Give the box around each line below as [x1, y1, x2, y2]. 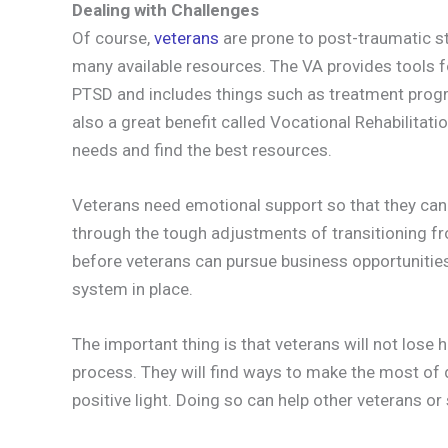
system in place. [72, 278, 193, 299]
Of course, [72, 27, 154, 48]
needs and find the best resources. [72, 139, 332, 160]
